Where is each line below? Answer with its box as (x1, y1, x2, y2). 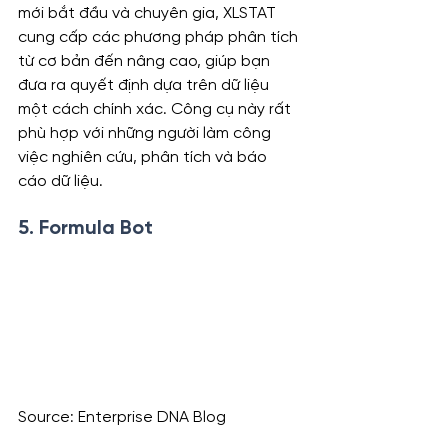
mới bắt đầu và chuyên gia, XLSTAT (18, 5, 280, 23)
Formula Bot (39, 218, 153, 240)
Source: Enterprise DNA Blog (18, 409, 226, 427)
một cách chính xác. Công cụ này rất (18, 101, 295, 119)
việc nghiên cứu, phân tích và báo (18, 149, 271, 167)
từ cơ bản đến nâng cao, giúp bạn (18, 53, 274, 71)
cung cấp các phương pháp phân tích (18, 29, 302, 47)
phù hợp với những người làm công (18, 125, 275, 143)
